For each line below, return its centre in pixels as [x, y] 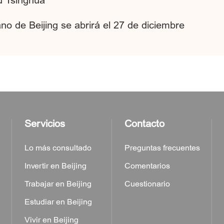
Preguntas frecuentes [162, 148]
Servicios [45, 124]
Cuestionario [147, 184]
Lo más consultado [58, 148]
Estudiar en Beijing [58, 202]
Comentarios [147, 166]
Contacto [144, 124]
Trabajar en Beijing [58, 184]
